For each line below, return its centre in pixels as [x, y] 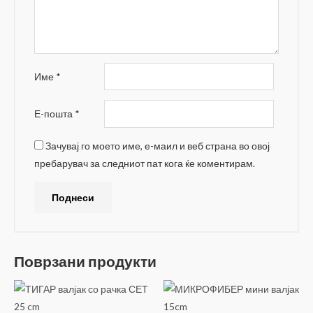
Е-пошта [55, 114]
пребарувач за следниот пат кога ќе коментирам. [145, 163]
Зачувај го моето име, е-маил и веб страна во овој [158, 146]
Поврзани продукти [85, 261]
